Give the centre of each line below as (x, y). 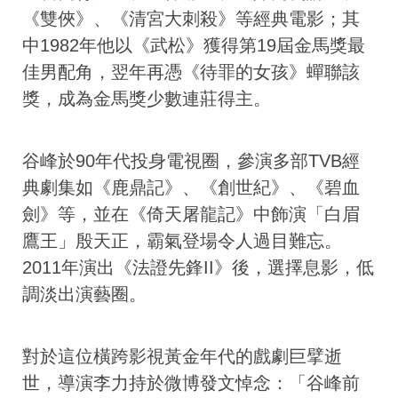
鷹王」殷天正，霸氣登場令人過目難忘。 (182, 240)
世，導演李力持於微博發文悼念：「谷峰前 (191, 382)
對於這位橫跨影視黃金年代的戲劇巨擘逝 (182, 356)
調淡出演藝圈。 (84, 294)
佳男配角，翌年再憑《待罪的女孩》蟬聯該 (191, 72)
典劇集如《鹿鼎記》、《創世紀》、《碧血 (191, 187)
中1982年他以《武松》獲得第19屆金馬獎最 (194, 45)
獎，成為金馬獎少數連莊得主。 (147, 98)
